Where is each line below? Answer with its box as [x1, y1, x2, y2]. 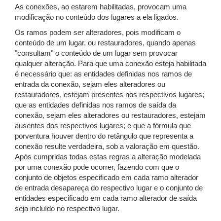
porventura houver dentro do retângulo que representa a [15, 132, 193, 140]
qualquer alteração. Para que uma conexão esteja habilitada [15, 60, 206, 68]
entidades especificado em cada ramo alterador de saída [15, 194, 197, 202]
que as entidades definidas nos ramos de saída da [15, 101, 176, 109]
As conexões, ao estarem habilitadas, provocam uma [15, 3, 186, 11]
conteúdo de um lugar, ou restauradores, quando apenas [15, 39, 196, 47]
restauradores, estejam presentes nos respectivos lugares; [15, 91, 204, 99]
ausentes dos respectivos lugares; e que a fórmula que [15, 122, 191, 130]
